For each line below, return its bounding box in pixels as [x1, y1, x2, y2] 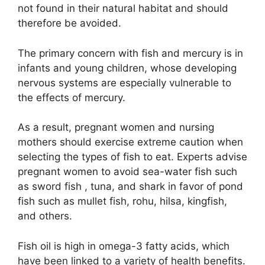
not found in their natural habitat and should [18, 2, 228, 15]
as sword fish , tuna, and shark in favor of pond [18, 180, 243, 193]
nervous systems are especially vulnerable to [18, 76, 231, 89]
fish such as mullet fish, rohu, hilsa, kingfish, [18, 195, 227, 208]
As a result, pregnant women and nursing [18, 121, 214, 134]
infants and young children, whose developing [18, 62, 237, 74]
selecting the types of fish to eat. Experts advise [18, 151, 247, 163]
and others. [18, 210, 72, 222]
